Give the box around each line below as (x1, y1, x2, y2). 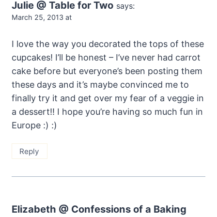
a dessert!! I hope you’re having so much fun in (12, 107, 203, 117)
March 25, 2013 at (12, 13, 72, 21)
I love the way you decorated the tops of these (12, 39, 204, 49)
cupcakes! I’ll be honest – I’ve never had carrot (12, 52, 201, 63)
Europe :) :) (12, 120, 57, 131)
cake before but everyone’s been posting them (12, 66, 202, 77)
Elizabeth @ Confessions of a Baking (12, 203, 186, 216)
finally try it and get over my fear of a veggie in (12, 93, 204, 104)
